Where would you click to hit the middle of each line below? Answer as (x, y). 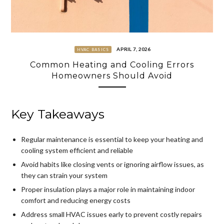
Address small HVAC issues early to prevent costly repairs (111, 214)
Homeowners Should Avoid (112, 75)
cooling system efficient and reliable (77, 150)
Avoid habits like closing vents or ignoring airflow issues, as (112, 164)
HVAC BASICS (93, 50)
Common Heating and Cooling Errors (112, 64)
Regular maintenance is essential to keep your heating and (112, 139)
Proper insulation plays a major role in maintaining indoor (108, 189)
